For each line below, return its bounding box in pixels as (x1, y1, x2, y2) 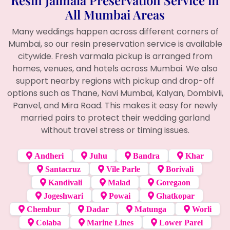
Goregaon (154, 178, 190, 186)
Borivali (163, 164, 194, 173)
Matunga (132, 204, 166, 213)
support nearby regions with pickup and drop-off (15, 74, 215, 87)
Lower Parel (157, 218, 203, 226)
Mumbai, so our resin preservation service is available (8, 37, 222, 50)
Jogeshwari (42, 191, 83, 200)
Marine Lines (84, 218, 133, 226)
